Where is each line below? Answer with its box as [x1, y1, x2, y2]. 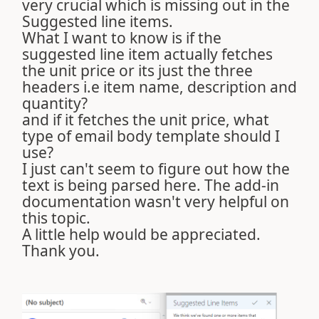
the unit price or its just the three [22, 61, 253, 80]
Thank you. [22, 241, 100, 261]
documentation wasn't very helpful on [22, 192, 289, 211]
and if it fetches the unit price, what [22, 110, 269, 130]
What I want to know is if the [22, 28, 221, 48]
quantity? [22, 93, 91, 113]
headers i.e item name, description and [22, 77, 297, 97]
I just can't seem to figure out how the [22, 159, 290, 179]
